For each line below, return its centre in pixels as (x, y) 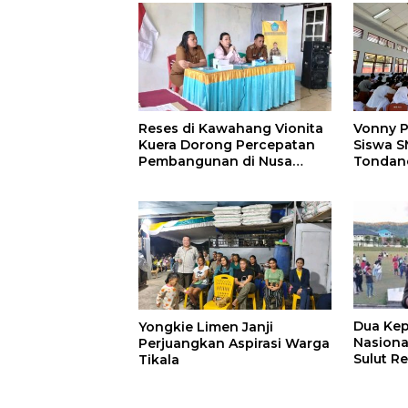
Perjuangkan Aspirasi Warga (234, 343)
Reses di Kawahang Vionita (231, 128)
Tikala (159, 359)
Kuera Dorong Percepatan (227, 144)
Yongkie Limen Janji (206, 326)
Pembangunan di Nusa (215, 161)
